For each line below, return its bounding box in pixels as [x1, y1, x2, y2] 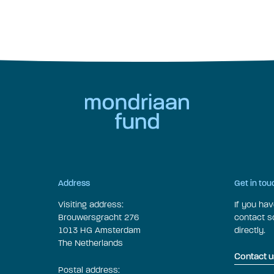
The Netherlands [58, 238, 123, 249]
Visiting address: [58, 199, 124, 210]
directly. [234, 225, 265, 236]
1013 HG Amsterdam [58, 225, 141, 236]
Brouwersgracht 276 [58, 212, 139, 223]
